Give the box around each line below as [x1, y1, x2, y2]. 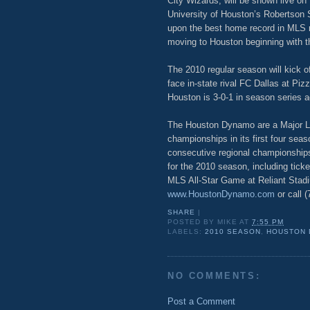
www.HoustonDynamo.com [167, 188, 275, 199]
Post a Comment [167, 295, 235, 307]
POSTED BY [167, 218, 218, 226]
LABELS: [167, 228, 206, 236]
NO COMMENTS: [167, 271, 261, 282]
